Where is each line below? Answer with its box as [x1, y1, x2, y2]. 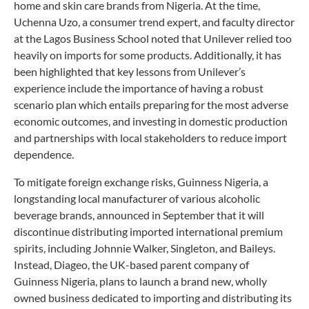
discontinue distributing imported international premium [14, 224, 283, 238]
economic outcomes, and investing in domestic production [14, 114, 288, 128]
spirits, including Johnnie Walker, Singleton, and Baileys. [14, 241, 275, 255]
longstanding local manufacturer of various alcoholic [14, 191, 260, 205]
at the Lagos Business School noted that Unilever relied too [14, 31, 292, 45]
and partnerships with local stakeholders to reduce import [14, 130, 287, 144]
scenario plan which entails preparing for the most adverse [14, 97, 288, 111]
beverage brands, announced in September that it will [14, 208, 264, 221]
